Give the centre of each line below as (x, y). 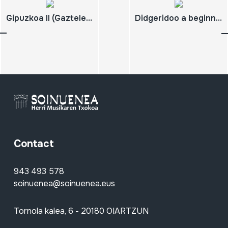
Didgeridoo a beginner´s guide (219, 18)
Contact (34, 144)
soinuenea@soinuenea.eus (64, 183)
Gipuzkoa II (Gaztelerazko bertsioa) (89, 18)
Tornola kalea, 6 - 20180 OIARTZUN (81, 211)
